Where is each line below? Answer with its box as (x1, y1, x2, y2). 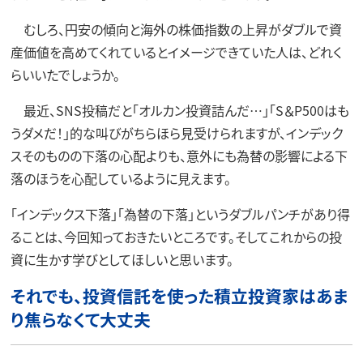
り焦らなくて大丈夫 (10, 307, 151, 331)
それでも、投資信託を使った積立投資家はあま (10, 284, 348, 308)
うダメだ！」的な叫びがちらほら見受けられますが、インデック (10, 122, 343, 143)
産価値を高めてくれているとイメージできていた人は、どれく (10, 41, 342, 62)
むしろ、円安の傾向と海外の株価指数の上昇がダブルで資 (10, 19, 342, 39)
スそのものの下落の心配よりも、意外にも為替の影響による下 (10, 145, 348, 165)
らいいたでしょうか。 (10, 64, 120, 84)
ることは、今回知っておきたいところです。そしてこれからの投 (10, 226, 342, 246)
